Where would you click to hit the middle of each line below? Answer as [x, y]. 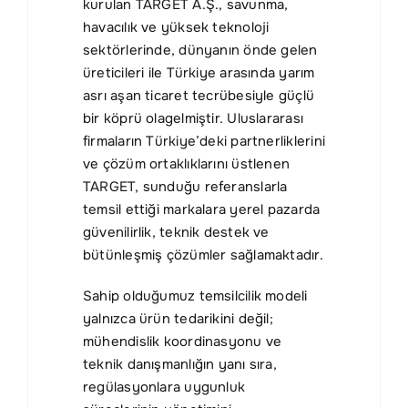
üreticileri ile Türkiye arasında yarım [199, 73]
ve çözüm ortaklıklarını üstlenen [186, 164]
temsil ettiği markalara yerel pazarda [201, 210]
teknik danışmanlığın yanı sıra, [179, 365]
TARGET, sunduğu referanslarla [185, 187]
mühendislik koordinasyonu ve [182, 342]
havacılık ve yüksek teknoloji [176, 28]
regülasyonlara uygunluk [164, 388]
